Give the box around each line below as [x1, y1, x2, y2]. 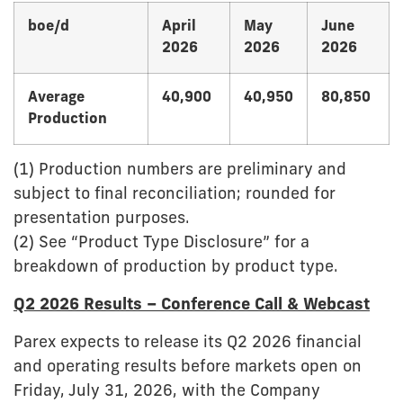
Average [28, 91, 85, 106]
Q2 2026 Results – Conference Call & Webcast [13, 297, 370, 315]
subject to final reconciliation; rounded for [13, 186, 336, 204]
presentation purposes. [13, 210, 190, 228]
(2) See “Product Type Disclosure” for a [13, 235, 309, 253]
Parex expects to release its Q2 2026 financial [13, 335, 362, 353]
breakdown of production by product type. [13, 259, 338, 277]
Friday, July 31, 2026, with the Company [13, 383, 320, 401]
